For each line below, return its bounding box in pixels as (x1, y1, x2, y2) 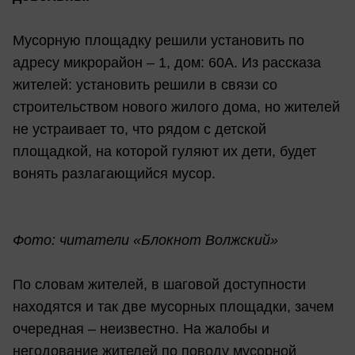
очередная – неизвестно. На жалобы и (13, 320, 269, 337)
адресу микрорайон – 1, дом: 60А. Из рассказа (13, 54, 321, 71)
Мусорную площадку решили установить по (13, 32, 304, 48)
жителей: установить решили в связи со (13, 76, 277, 93)
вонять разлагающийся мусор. (13, 165, 216, 181)
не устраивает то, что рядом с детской (13, 120, 266, 137)
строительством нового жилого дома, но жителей (13, 98, 340, 115)
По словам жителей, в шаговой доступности (13, 276, 306, 292)
